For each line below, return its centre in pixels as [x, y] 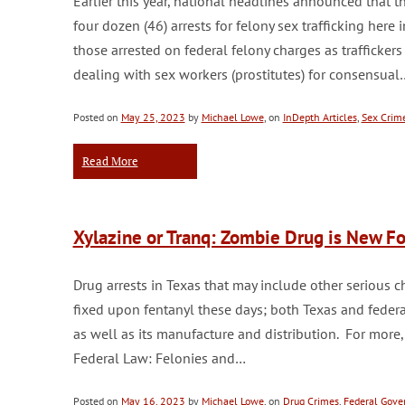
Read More [110, 161]
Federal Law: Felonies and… [159, 358]
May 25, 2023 [153, 117]
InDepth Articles [320, 117]
